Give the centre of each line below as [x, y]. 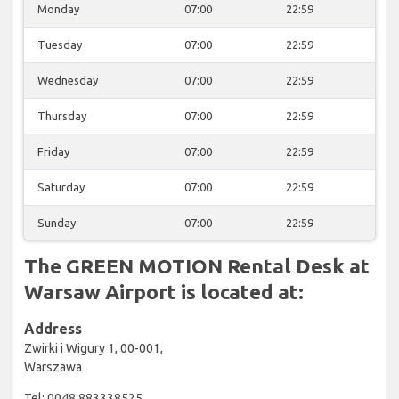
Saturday [61, 187]
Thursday [62, 115]
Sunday [57, 222]
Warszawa [53, 366]
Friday [53, 151]
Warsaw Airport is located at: [164, 291]
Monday [58, 8]
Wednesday [68, 80]
